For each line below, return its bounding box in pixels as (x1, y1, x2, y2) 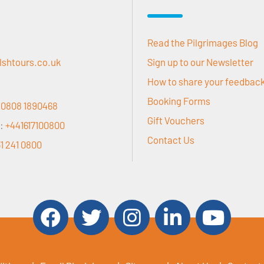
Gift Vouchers (147, 114, 204, 127)
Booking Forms (147, 95, 210, 107)
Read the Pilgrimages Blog (147, 37, 258, 49)
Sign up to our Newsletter (147, 56, 253, 68)
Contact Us (147, 134, 194, 146)
